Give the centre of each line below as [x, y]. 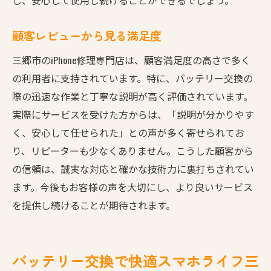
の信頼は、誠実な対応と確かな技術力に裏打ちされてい [133, 168]
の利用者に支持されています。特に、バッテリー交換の [132, 78]
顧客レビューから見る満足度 [87, 35]
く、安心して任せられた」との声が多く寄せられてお [128, 132]
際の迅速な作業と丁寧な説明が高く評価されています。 [132, 96]
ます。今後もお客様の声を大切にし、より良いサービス [132, 187]
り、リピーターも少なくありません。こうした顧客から [133, 150]
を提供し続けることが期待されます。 [94, 205]
